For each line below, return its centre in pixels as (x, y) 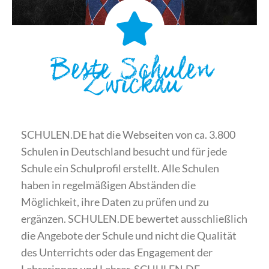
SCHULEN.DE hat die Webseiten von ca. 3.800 (128, 134)
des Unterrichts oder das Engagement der (117, 252)
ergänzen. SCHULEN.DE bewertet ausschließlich (134, 219)
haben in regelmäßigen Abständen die (108, 185)
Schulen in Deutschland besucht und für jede (124, 151)
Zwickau (131, 89)
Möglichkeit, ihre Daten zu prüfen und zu (115, 202)
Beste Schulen (131, 74)
